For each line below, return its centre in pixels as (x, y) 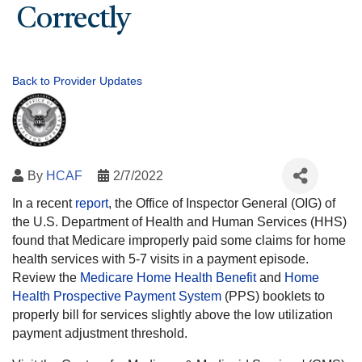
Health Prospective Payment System (117, 297)
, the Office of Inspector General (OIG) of (222, 204)
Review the (46, 278)
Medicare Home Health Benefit (168, 278)
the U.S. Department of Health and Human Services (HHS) (179, 222)
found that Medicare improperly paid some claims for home (179, 241)
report (92, 204)
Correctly (73, 21)
